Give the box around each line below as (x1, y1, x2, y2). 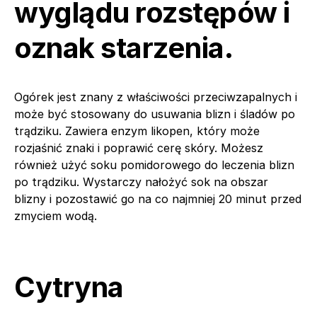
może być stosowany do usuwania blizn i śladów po (14, 106, 295, 121)
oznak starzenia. (14, 30, 233, 65)
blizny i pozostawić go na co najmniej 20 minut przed (14, 191, 301, 206)
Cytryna (14, 269, 124, 304)
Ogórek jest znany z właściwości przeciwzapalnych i (14, 89, 297, 104)
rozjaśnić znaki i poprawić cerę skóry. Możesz (14, 140, 263, 155)
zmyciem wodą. (14, 208, 97, 223)
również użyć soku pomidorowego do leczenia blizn (14, 157, 294, 172)
